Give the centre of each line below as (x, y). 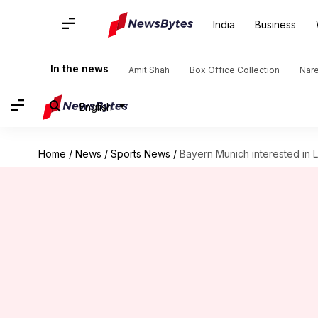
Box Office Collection (235, 70)
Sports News (140, 154)
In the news (79, 68)
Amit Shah (149, 70)
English (96, 106)
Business (275, 24)
